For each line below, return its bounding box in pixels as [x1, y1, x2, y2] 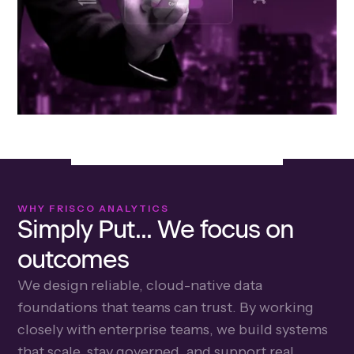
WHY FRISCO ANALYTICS [17, 201, 170, 214]
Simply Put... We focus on [17, 213, 295, 244]
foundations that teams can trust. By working [17, 298, 314, 316]
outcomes [17, 243, 130, 274]
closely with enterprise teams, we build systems [17, 320, 329, 338]
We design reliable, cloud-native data [17, 276, 263, 294]
